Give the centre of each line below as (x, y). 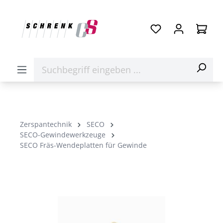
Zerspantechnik (46, 124)
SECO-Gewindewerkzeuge (63, 135)
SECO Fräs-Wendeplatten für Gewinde (83, 145)
